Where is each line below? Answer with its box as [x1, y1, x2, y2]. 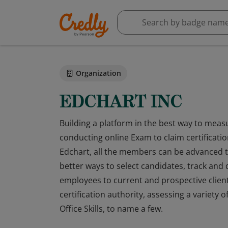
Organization [76, 68, 121, 78]
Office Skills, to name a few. [60, 203, 163, 214]
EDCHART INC [60, 91, 182, 112]
